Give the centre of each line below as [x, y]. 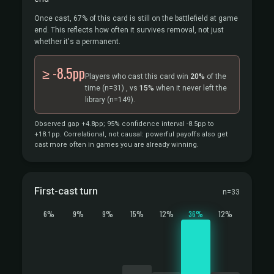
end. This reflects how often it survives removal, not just [129, 30]
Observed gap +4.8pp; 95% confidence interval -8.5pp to [124, 124]
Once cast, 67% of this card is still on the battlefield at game [136, 18]
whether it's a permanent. [77, 42]
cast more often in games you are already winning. [117, 145]
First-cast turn [66, 191]
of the [216, 76]
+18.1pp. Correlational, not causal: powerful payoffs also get [131, 134]
